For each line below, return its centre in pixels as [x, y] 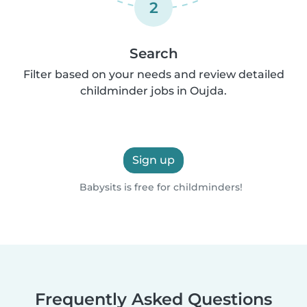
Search [153, 53]
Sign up [153, 160]
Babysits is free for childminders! [159, 187]
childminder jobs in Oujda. [153, 90]
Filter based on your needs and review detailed [153, 74]
